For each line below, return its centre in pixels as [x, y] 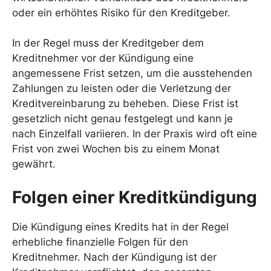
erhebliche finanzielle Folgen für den [100, 242]
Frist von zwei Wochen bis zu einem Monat [116, 149]
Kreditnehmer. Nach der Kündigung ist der [114, 257]
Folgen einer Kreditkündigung [135, 197]
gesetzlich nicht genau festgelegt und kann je [122, 119]
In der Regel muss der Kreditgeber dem [108, 43]
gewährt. [34, 164]
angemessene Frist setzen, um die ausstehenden [132, 73]
